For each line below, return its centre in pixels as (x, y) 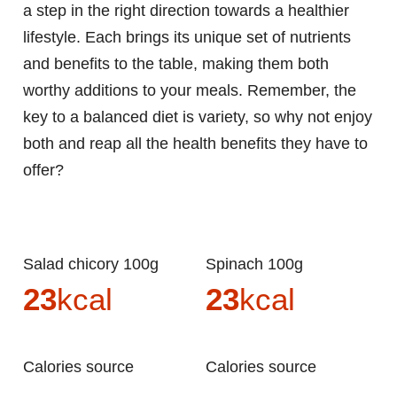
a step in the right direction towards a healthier (186, 11)
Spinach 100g (260, 265)
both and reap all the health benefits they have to (195, 144)
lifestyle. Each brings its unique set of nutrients (187, 38)
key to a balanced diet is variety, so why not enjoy (198, 117)
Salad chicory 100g (96, 265)
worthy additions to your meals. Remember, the (190, 91)
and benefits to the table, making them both (176, 64)
